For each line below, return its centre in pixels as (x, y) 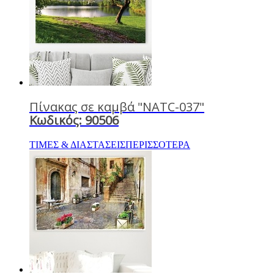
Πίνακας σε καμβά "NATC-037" (117, 106)
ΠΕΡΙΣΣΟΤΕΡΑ (158, 144)
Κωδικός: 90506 (74, 120)
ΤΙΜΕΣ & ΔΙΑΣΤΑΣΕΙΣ (77, 144)
